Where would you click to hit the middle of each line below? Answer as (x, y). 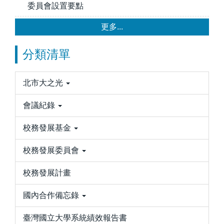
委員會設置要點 (55, 6)
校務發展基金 (47, 128)
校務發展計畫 (47, 173)
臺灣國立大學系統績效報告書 (75, 218)
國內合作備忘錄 (51, 195)
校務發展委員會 (51, 150)
